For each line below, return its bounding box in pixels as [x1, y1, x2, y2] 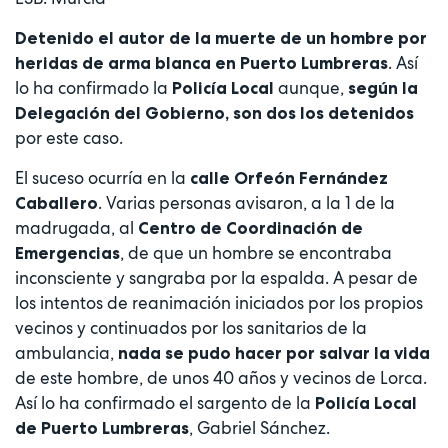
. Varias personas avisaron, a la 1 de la [98, 192, 395, 215]
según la [344, 78, 418, 99]
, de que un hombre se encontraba [120, 242, 392, 265]
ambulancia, [15, 342, 118, 365]
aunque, [278, 77, 344, 100]
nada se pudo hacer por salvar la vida [118, 343, 430, 364]
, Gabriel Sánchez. [189, 417, 330, 440]
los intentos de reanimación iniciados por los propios [15, 292, 423, 315]
